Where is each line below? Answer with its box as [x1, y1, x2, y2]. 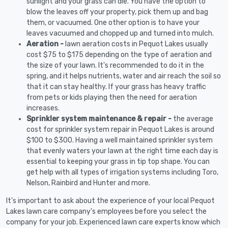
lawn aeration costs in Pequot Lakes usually [65, 40, 208, 48]
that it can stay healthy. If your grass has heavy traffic [26, 82, 206, 91]
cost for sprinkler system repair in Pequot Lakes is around [26, 125, 214, 134]
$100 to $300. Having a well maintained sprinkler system [26, 136, 213, 145]
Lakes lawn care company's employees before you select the [6, 207, 207, 216]
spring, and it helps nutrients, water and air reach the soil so [26, 72, 221, 80]
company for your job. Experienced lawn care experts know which [6, 218, 220, 226]
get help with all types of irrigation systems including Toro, [26, 168, 218, 177]
